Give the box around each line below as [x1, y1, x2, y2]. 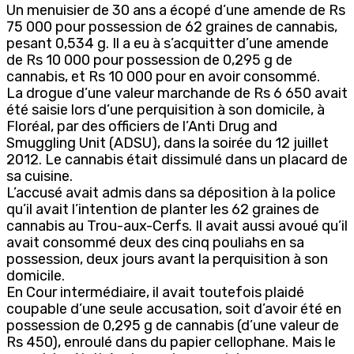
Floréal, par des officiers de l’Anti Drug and [6, 117, 277, 135]
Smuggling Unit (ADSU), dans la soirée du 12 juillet [6, 134, 329, 152]
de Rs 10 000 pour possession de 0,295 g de [6, 51, 292, 69]
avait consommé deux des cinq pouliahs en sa [6, 233, 304, 251]
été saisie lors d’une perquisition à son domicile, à [6, 100, 325, 119]
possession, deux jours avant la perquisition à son [6, 250, 328, 268]
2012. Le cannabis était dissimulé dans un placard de [6, 150, 348, 168]
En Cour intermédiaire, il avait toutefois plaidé [6, 283, 304, 301]
